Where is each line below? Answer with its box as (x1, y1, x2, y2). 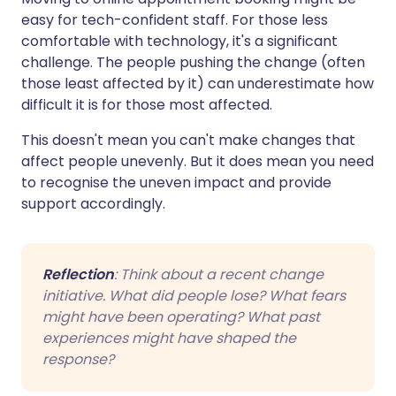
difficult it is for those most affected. (21, 94, 272, 115)
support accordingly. (21, 193, 165, 214)
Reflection (42, 263, 114, 285)
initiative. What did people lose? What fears (42, 285, 346, 306)
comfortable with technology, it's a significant (21, 30, 338, 51)
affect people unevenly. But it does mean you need (21, 150, 374, 171)
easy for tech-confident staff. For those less (21, 9, 328, 30)
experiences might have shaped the (42, 327, 296, 348)
